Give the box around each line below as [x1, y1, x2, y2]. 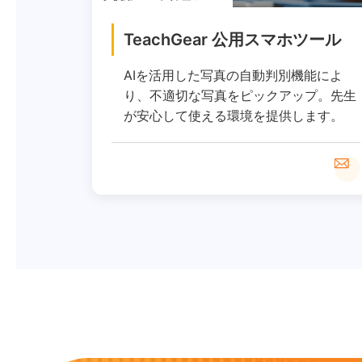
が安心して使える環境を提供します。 [124, 107, 343, 124]
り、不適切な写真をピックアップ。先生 [124, 87, 356, 104]
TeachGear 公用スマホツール [124, 30, 341, 50]
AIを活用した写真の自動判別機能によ [124, 67, 343, 84]
